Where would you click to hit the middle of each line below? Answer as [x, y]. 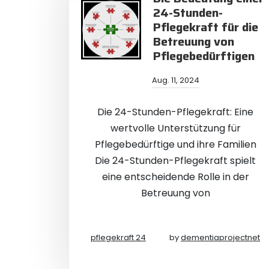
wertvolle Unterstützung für [175, 128]
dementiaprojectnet [220, 237]
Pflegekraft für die [206, 27]
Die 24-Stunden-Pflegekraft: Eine [175, 112]
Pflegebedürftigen [204, 56]
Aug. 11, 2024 [175, 80]
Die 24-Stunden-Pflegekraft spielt [175, 161]
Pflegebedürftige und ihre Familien [175, 144]
